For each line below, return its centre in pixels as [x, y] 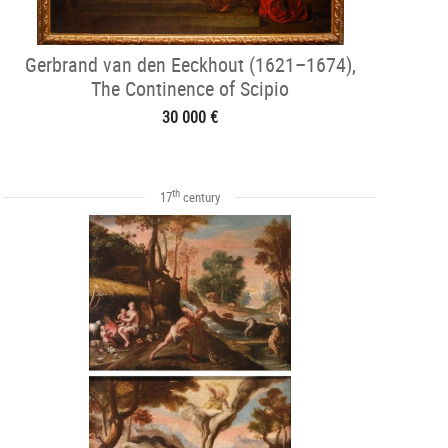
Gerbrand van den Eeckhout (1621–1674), [190, 64]
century [200, 197]
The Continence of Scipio [190, 88]
